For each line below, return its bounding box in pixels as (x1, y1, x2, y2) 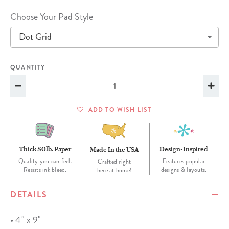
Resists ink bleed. (24, 166, 67, 174)
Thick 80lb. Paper (19, 145, 72, 153)
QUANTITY (10, 63, 45, 72)
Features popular (163, 157, 205, 166)
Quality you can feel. (18, 157, 72, 166)
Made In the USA (89, 145, 139, 153)
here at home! (97, 166, 132, 175)
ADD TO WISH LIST (88, 105, 152, 114)
